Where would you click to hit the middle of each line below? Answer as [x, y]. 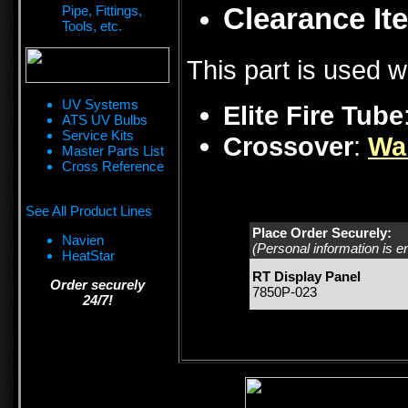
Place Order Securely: [322, 233]
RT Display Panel [306, 277]
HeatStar [88, 255]
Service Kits [98, 135]
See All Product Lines [89, 211]
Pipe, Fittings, [102, 10]
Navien [83, 240]
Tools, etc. [92, 26]
